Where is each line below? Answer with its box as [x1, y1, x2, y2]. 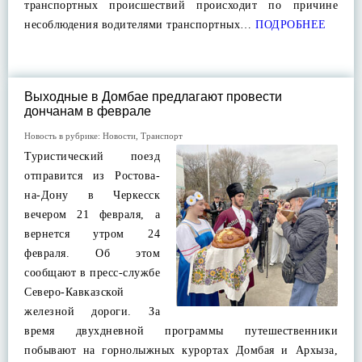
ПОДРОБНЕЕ [251, 19, 326, 31]
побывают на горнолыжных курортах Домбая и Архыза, [24, 344, 338, 356]
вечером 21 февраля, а [24, 208, 160, 221]
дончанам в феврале [24, 104, 151, 118]
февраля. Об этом [24, 247, 160, 259]
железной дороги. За [24, 305, 160, 318]
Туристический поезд [24, 150, 160, 162]
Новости [103, 131, 136, 141]
